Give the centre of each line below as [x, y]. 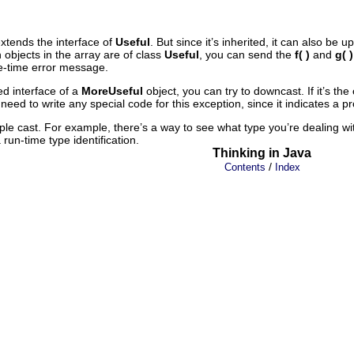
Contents [245, 167]
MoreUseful [112, 90]
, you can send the [247, 54]
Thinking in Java [262, 153]
